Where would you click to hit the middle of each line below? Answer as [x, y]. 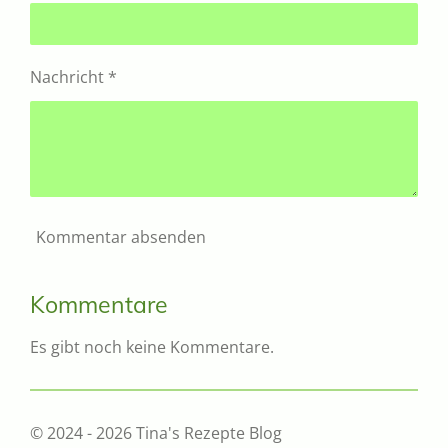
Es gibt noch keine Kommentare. [152, 346]
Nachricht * [73, 76]
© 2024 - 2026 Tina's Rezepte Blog [156, 433]
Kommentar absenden [121, 237]
